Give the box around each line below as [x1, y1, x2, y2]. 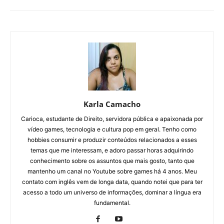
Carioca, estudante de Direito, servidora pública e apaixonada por [21, 114, 203, 122]
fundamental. [93, 198, 130, 206]
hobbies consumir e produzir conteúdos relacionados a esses [27, 135, 197, 143]
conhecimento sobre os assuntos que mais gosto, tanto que [29, 156, 194, 164]
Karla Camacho [83, 98, 140, 109]
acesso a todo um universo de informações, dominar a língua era [22, 188, 201, 196]
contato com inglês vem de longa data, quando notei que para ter [21, 177, 202, 185]
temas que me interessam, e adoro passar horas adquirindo [30, 146, 193, 154]
